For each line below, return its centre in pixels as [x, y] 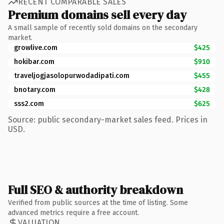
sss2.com [29, 103]
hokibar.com [34, 61]
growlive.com [36, 47]
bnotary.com [35, 89]
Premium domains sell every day [97, 14]
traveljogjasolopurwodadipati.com [72, 75]
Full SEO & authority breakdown [95, 189]
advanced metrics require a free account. [73, 212]
